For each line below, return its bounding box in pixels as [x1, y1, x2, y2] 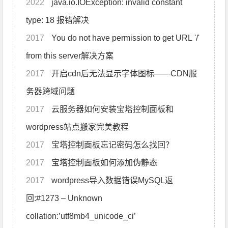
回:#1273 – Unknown [26, 193, 103, 203]
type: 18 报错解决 [26, 15, 90, 24]
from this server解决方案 [26, 51, 114, 60]
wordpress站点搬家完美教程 [26, 122, 129, 131]
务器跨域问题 [26, 87, 75, 96]
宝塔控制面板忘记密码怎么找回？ [51, 140, 174, 149]
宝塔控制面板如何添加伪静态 [51, 158, 158, 167]
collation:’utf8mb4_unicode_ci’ [26, 211, 136, 220]
